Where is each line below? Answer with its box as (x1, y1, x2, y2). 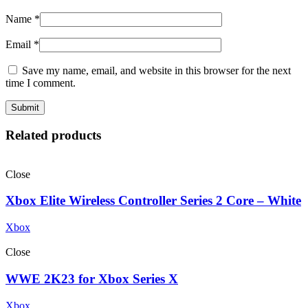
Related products (5, 128, 101, 143)
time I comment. (5, 77, 76, 89)
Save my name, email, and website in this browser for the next (22, 65, 291, 77)
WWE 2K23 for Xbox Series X (5, 271, 178, 286)
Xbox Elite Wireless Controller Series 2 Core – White (5, 193, 301, 208)
